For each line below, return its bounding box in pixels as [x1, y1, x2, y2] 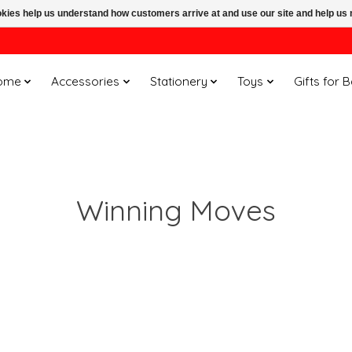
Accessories [51, 74, 120, 90]
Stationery [149, 74, 207, 90]
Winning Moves [76, 192, 276, 228]
